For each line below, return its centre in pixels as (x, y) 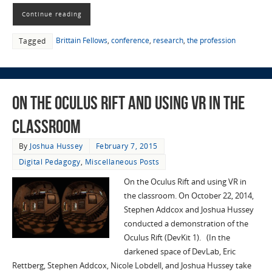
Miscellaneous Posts (122, 161)
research (168, 41)
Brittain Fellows (81, 41)
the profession (211, 41)
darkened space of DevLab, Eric (179, 251)
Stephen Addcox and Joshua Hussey (189, 209)
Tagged (32, 41)
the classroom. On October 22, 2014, (189, 195)
